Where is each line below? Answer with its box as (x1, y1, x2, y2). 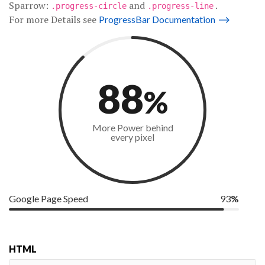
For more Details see (9, 13, 99, 26)
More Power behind (92, 121, 173, 133)
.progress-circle (51, 1, 127, 11)
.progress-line (147, 1, 214, 11)
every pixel (111, 131, 154, 143)
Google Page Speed (9, 192, 88, 204)
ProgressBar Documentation (99, 14, 215, 25)
